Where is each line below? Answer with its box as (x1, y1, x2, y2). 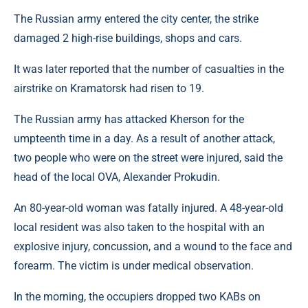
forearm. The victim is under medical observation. (14, 259, 254, 272)
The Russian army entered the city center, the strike (14, 12, 258, 25)
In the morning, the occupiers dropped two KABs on (14, 290, 261, 303)
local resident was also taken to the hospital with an (14, 221, 265, 234)
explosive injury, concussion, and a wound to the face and (14, 240, 292, 253)
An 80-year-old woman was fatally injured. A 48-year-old (14, 201, 283, 214)
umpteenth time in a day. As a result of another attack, (14, 132, 275, 145)
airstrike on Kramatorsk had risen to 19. (14, 82, 204, 95)
